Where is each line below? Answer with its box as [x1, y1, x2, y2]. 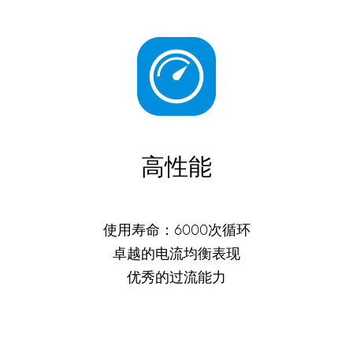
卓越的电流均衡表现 [113, 245, 240, 262]
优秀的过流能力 [127, 269, 226, 286]
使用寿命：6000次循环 [102, 221, 251, 239]
